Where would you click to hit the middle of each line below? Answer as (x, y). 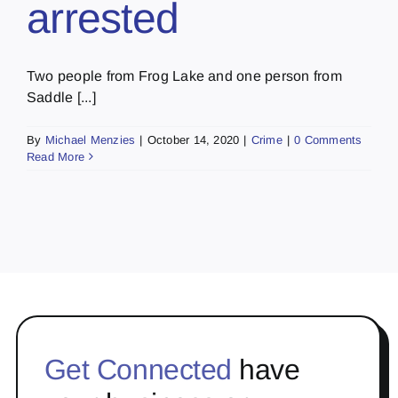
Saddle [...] (61, 97)
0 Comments (328, 139)
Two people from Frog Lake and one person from (184, 76)
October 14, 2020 (193, 139)
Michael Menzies (90, 139)
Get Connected (138, 369)
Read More (56, 156)
